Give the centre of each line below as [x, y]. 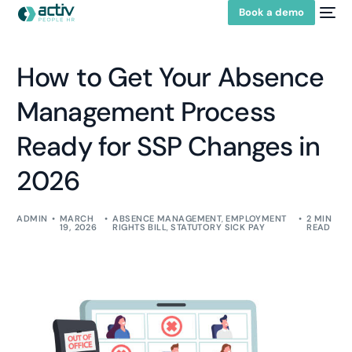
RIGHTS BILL [140, 227]
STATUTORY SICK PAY [218, 227]
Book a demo [271, 12]
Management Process [146, 112]
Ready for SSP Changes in [169, 147]
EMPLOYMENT [256, 218]
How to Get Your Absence [170, 77]
